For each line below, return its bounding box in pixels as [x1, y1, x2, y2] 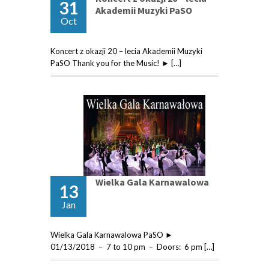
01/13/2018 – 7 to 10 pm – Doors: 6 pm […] [50, 242, 214, 252]
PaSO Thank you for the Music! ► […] [50, 58, 181, 68]
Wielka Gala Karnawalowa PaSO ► [50, 230, 173, 240]
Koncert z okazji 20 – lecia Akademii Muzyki [50, 46, 202, 56]
